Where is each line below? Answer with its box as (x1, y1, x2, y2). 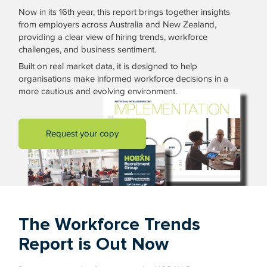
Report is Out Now (18, 235, 169, 253)
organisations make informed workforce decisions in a (18, 74, 229, 83)
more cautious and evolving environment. (18, 86, 178, 96)
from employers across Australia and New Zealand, (18, 20, 217, 29)
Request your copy (46, 129, 119, 138)
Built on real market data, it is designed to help (18, 61, 198, 71)
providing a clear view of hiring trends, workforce (18, 32, 208, 42)
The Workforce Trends (18, 215, 201, 234)
